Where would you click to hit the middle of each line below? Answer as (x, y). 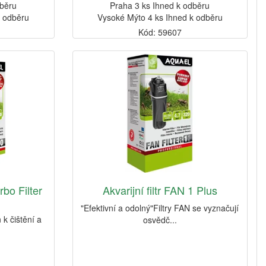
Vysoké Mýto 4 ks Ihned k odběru (160, 18)
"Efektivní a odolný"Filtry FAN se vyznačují (160, 208)
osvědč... (160, 220)
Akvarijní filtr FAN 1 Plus (160, 190)
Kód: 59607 (160, 32)
